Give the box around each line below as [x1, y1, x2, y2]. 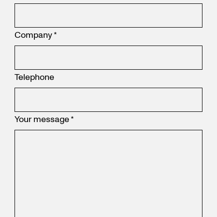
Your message [15, 113, 71, 125]
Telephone [15, 71, 54, 83]
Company [15, 29, 54, 41]
